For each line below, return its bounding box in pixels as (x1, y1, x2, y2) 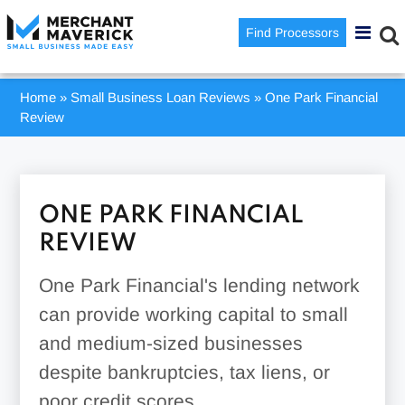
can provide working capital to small (38, 304, 348, 325)
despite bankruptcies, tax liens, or (38, 362, 330, 382)
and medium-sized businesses (38, 333, 303, 353)
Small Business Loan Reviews (71, 89, 251, 105)
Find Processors (246, 25, 340, 40)
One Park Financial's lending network (38, 275, 360, 296)
